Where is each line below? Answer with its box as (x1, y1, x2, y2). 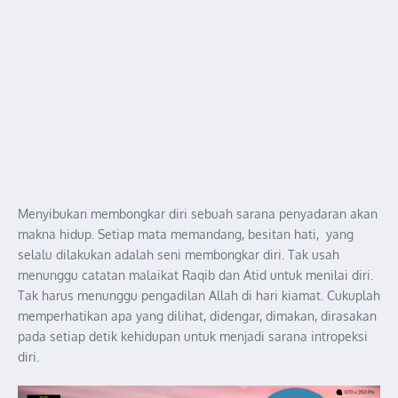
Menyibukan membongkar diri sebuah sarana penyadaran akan (18, 205, 378, 221)
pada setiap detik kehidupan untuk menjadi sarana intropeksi (18, 328, 368, 344)
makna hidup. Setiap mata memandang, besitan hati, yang (18, 226, 354, 242)
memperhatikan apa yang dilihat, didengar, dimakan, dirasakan (18, 307, 377, 323)
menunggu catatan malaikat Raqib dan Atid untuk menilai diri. (18, 267, 373, 283)
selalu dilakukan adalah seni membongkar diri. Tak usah (18, 246, 339, 262)
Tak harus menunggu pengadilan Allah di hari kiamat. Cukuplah (18, 287, 380, 303)
